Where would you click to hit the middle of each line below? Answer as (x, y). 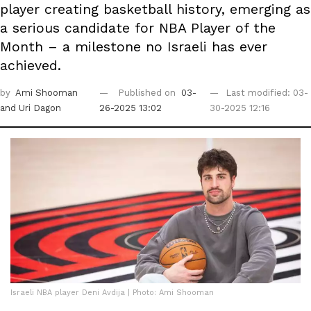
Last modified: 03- (267, 93)
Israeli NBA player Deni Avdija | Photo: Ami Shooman (112, 293)
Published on (149, 93)
